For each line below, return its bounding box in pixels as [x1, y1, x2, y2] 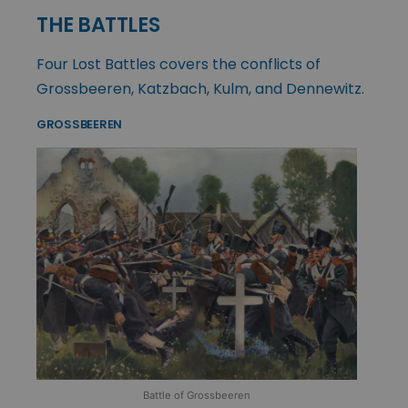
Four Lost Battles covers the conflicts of [36, 54, 321, 76]
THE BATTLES [36, 10, 160, 40]
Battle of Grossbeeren [143, 389, 250, 403]
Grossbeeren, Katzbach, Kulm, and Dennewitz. [36, 78, 364, 100]
